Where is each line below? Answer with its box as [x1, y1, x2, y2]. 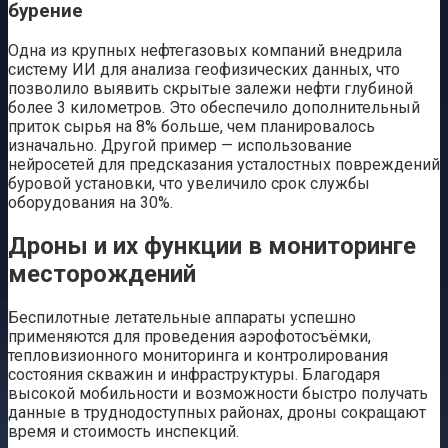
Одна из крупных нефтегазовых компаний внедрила [8, 41, 402, 61]
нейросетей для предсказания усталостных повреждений [8, 155, 440, 175]
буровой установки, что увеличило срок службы [8, 174, 370, 194]
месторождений [8, 259, 196, 288]
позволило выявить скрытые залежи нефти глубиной [8, 79, 413, 99]
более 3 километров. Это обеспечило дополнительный [8, 98, 420, 118]
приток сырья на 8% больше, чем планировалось [8, 117, 375, 137]
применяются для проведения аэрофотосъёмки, [8, 326, 371, 346]
